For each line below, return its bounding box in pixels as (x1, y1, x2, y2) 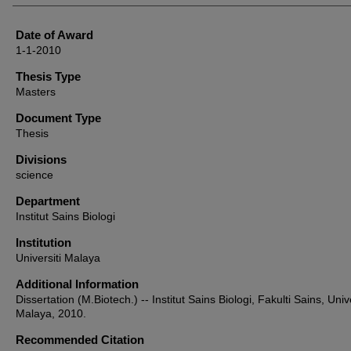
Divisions (16, 153, 67, 166)
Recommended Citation (16, 333, 144, 346)
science (16, 168, 53, 181)
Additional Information (16, 277, 139, 291)
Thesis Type (16, 70, 81, 83)
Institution (16, 236, 71, 249)
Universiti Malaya (16, 251, 100, 264)
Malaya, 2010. (16, 307, 86, 320)
